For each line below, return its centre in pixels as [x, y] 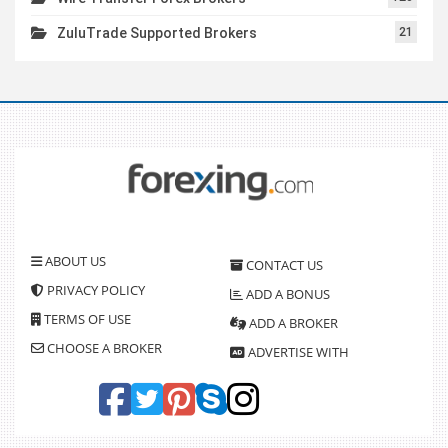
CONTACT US [283, 264]
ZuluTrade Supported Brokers [157, 32]
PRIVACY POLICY [94, 290]
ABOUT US [74, 261]
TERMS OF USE [86, 319]
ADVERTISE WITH [297, 351]
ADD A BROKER [292, 322]
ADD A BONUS [286, 293]
